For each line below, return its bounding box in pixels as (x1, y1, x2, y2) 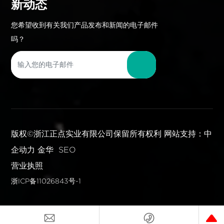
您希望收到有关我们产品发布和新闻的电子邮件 (11, 20, 158, 29)
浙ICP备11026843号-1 (11, 176, 81, 185)
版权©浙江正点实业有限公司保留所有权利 (11, 129, 164, 138)
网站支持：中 (164, 129, 212, 138)
